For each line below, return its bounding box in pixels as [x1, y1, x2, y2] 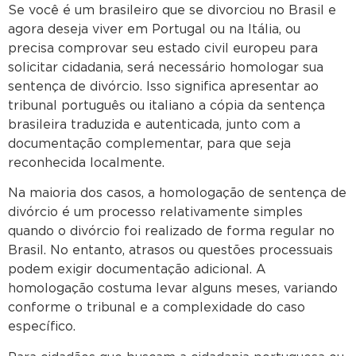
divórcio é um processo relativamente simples [8, 206, 303, 219]
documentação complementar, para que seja [8, 137, 291, 150]
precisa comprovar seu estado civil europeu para [8, 41, 318, 55]
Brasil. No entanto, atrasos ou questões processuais [8, 244, 333, 257]
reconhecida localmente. [8, 156, 164, 169]
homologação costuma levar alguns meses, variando [8, 282, 338, 296]
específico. [8, 320, 75, 334]
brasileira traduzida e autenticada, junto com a [8, 118, 300, 131]
